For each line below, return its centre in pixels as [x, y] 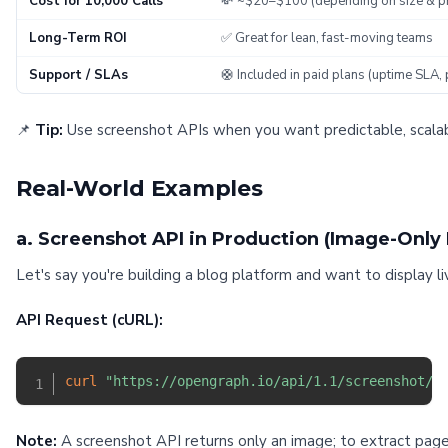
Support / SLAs [78, 75]
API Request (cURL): [89, 320]
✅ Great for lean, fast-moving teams [327, 38]
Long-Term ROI [78, 38]
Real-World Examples [139, 188]
